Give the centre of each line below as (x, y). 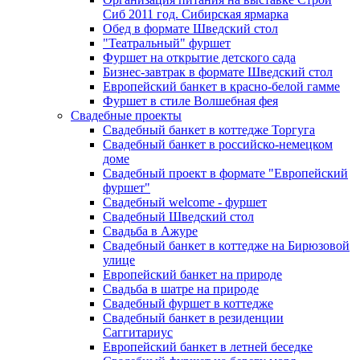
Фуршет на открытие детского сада (199, 57)
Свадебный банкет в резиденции (193, 317)
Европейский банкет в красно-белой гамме (221, 86)
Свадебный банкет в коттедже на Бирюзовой (226, 245)
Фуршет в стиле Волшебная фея (190, 100)
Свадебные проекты (126, 115)
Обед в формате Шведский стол (190, 28)
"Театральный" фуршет (167, 43)
